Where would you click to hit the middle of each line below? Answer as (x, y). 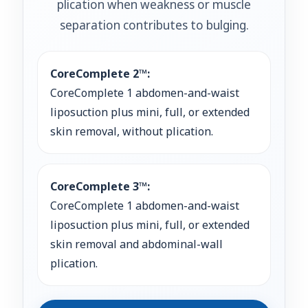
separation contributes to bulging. (154, 25)
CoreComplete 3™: (100, 186)
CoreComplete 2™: (100, 73)
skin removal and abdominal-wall (136, 244)
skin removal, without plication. (132, 131)
